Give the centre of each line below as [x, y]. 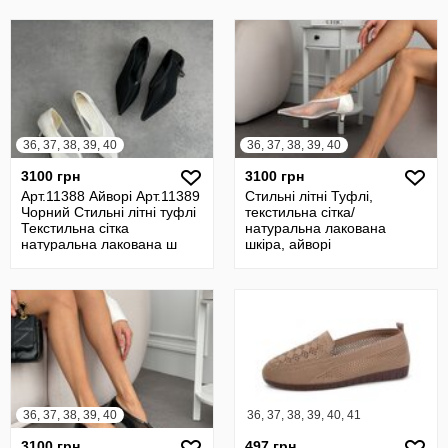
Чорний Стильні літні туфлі [108, 212]
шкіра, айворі [288, 244]
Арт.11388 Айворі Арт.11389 [110, 196]
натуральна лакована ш [99, 244]
